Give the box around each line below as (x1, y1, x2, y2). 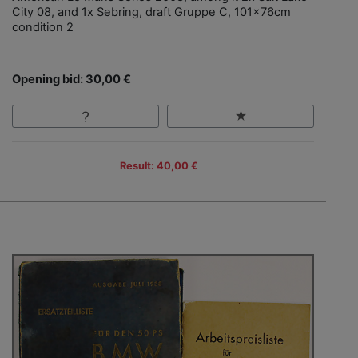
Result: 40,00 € (120, 159, 198, 172)
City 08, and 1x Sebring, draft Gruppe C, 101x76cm (12, 5, 291, 20)
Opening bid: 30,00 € (12, 72, 131, 87)
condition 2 (12, 20, 74, 35)
